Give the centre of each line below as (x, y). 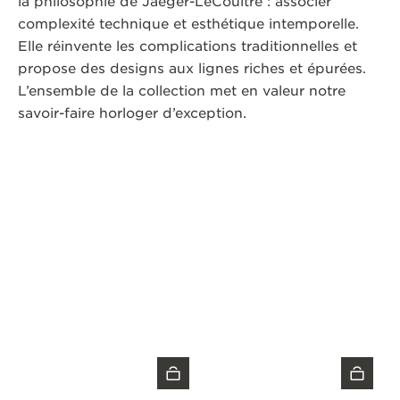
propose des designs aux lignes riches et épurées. (192, 69)
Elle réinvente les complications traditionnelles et (187, 47)
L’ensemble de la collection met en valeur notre (182, 92)
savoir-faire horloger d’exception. (132, 114)
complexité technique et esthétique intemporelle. (188, 25)
